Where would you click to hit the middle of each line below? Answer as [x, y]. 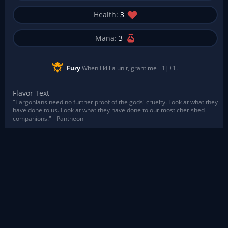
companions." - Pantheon [48, 118]
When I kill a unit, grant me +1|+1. [129, 68]
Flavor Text [31, 93]
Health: [106, 15]
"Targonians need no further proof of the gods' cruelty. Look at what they [115, 102]
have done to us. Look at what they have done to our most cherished [109, 110]
